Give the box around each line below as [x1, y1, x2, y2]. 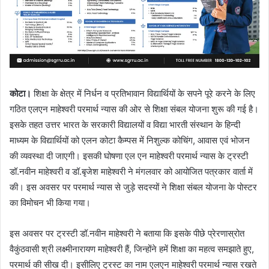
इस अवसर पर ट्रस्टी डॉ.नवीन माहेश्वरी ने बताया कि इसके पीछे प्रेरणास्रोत [10, 227, 244, 239]
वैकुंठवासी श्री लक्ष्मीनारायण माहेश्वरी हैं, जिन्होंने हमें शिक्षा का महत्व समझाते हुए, [10, 243, 254, 255]
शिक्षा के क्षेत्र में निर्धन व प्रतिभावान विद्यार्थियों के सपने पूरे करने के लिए [31, 87, 255, 99]
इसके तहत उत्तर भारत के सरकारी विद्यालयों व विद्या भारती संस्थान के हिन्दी [10, 118, 240, 130]
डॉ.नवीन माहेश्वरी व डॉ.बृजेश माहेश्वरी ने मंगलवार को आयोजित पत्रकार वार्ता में [10, 165, 253, 177]
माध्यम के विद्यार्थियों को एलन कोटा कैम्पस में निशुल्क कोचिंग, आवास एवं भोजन [10, 134, 250, 146]
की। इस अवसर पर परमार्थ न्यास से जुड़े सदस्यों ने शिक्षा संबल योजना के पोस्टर [10, 181, 257, 193]
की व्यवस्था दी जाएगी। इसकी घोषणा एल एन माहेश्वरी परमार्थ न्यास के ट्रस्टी [10, 150, 248, 162]
